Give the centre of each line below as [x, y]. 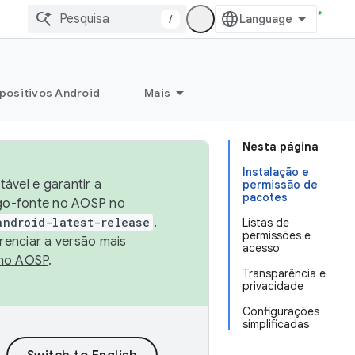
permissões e [277, 235]
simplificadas [276, 324]
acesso [261, 248]
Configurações [281, 311]
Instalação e [276, 172]
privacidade [273, 286]
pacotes [265, 197]
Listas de [266, 223]
